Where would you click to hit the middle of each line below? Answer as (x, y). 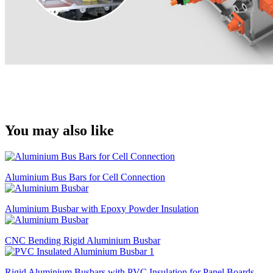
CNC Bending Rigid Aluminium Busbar (83, 241)
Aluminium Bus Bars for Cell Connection (85, 177)
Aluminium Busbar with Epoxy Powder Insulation (102, 209)
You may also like (59, 131)
